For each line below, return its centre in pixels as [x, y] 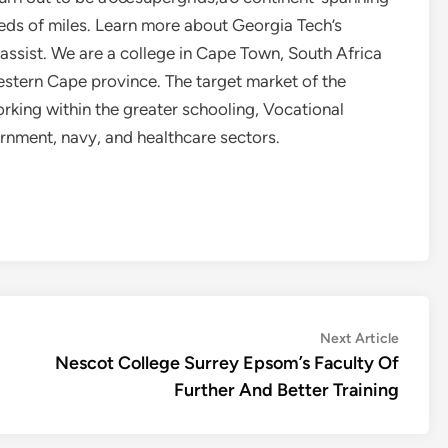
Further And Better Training [286, 390]
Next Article [359, 338]
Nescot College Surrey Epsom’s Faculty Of [227, 363]
